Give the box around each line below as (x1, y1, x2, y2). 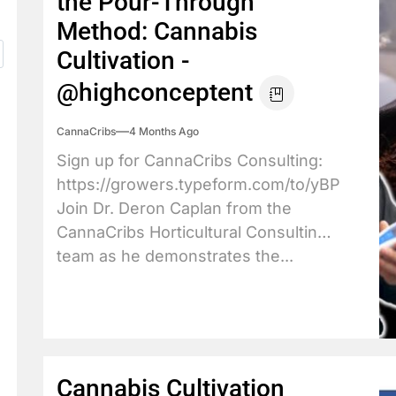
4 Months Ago (129, 125, 199, 138)
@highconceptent (57, 78, 253, 107)
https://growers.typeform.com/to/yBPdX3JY (57, 175, 390, 194)
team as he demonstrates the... (57, 247, 293, 265)
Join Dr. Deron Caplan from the (57, 199, 292, 217)
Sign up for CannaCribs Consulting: (57, 151, 323, 170)
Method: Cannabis (57, 17, 257, 46)
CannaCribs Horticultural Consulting (57, 223, 327, 241)
